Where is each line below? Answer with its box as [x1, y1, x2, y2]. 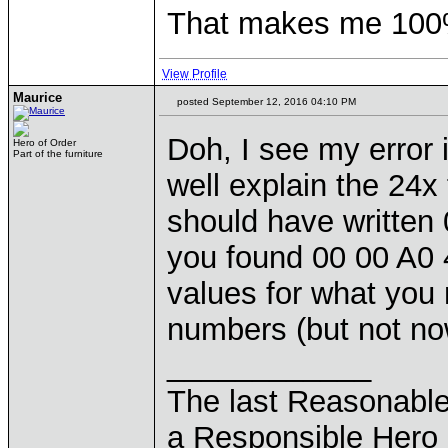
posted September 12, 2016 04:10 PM [174, 96, 356, 107]
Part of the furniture [13, 148, 103, 159]
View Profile [162, 67, 227, 81]
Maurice [13, 90, 62, 105]
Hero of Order [13, 137, 76, 148]
